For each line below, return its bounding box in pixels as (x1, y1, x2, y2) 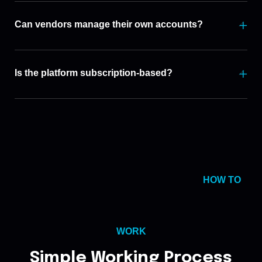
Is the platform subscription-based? (15, 67, 173, 78)
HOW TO (202, 175, 241, 185)
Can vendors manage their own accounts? (15, 19, 203, 29)
